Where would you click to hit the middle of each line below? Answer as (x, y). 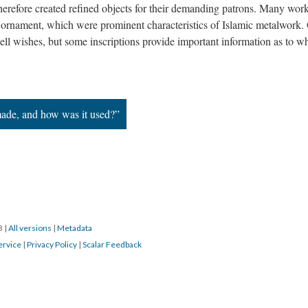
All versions (30, 228)
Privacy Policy (52, 244)
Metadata (75, 228)
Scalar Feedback (112, 244)
